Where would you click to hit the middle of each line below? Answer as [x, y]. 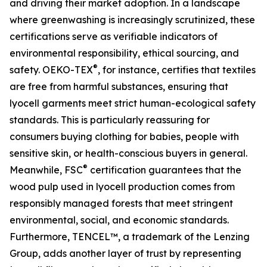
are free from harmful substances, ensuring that [119, 87]
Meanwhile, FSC [46, 170]
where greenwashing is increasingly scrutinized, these [132, 20]
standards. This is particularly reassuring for [110, 120]
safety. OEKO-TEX [51, 70]
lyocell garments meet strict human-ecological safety [133, 103]
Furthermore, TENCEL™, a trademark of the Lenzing [130, 237]
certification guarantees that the [164, 170]
